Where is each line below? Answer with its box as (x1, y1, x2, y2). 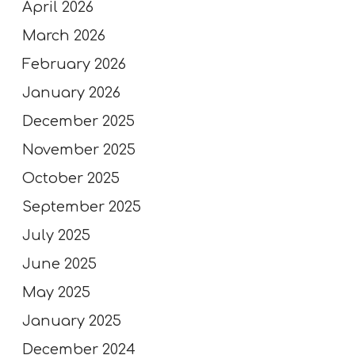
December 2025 (22, 113, 135, 129)
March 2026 (22, 27, 105, 44)
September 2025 (22, 198, 141, 215)
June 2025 (22, 255, 97, 272)
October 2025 (22, 170, 120, 186)
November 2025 (22, 141, 136, 158)
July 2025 (22, 227, 90, 243)
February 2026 (22, 55, 126, 72)
